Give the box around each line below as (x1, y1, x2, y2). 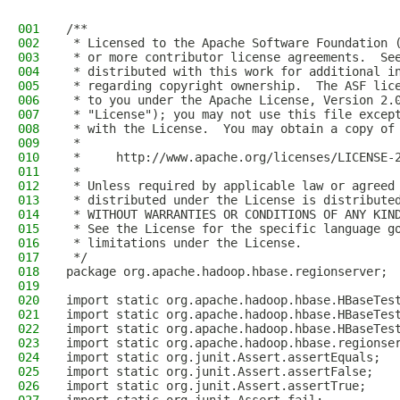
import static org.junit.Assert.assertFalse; (66, 364, 373, 379)
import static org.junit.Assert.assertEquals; (66, 350, 380, 364)
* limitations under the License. (66, 236, 302, 250)
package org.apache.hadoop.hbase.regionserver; (66, 264, 387, 279)
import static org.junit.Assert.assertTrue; (66, 379, 366, 393)
